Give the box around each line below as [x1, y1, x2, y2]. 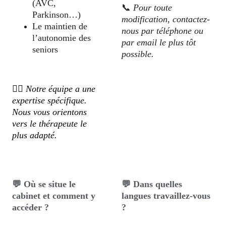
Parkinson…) [32, 10, 81, 20]
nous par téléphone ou [122, 26, 206, 36]
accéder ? [12, 202, 49, 212]
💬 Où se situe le [12, 179, 79, 189]
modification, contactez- [122, 14, 210, 24]
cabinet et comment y [12, 191, 98, 201]
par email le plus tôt [122, 37, 199, 47]
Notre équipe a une [26, 84, 98, 94]
